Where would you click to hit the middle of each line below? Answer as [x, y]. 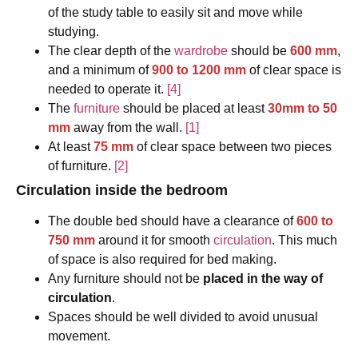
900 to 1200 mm [199, 70]
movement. [79, 336]
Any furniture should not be [125, 279]
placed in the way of [263, 279]
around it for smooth [156, 241]
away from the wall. [129, 128]
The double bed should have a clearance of [172, 221]
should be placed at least [194, 109]
